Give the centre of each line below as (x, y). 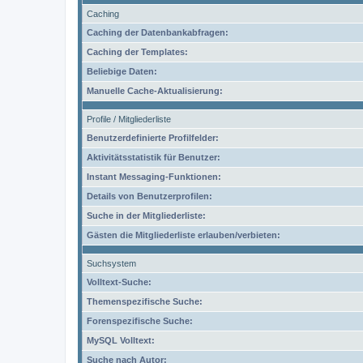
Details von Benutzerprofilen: (149, 196)
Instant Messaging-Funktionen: (154, 177)
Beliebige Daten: (122, 71)
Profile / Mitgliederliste (129, 119)
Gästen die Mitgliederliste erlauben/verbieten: (184, 235)
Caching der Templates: (137, 52)
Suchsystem (111, 263)
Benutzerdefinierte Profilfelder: (153, 138)
